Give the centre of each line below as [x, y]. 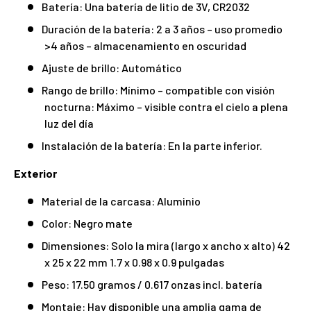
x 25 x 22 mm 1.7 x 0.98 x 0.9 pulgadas [134, 262]
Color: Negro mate [87, 223]
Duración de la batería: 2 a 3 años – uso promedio [162, 28]
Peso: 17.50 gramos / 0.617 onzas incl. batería [152, 284]
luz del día [69, 123]
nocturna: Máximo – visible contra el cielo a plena [166, 106]
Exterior [35, 173]
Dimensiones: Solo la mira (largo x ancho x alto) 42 [166, 245]
